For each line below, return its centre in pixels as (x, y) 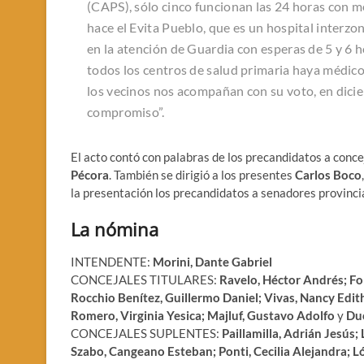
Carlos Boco (328, 174)
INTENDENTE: (112, 261)
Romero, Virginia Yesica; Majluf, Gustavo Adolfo (203, 315)
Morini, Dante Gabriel (212, 261)
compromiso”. (126, 111)
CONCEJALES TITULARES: (145, 279)
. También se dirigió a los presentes (202, 174)
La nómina (115, 229)
